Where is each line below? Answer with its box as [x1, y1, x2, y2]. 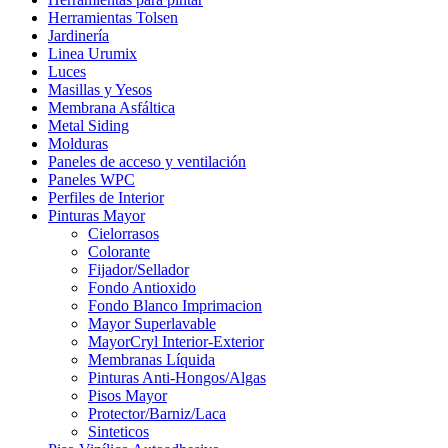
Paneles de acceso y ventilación [48, 152, 246, 170]
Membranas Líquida [88, 350, 215, 368]
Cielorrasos [88, 224, 159, 242]
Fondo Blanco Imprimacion [88, 296, 262, 314]
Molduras [48, 134, 108, 152]
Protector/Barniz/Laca [88, 404, 226, 422]
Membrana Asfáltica [48, 98, 175, 116]
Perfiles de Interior [48, 188, 164, 206]
